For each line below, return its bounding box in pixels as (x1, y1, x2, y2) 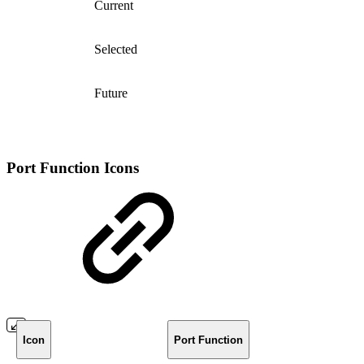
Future (94, 85, 128, 100)
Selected (94, 41, 137, 56)
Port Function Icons (6, 158, 139, 176)
